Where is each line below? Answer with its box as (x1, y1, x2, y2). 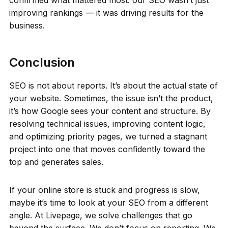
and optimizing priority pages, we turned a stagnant (9, 131, 207, 141)
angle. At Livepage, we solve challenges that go (9, 210, 192, 220)
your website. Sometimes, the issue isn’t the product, (9, 93, 213, 103)
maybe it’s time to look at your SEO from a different (9, 197, 208, 208)
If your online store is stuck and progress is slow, (9, 184, 200, 195)
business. (9, 20, 45, 31)
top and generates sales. (9, 156, 103, 167)
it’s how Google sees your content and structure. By (9, 105, 211, 116)
